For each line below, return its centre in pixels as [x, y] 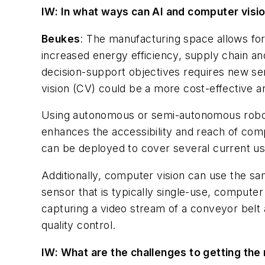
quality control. [79, 225]
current [233, 148]
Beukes [61, 38]
